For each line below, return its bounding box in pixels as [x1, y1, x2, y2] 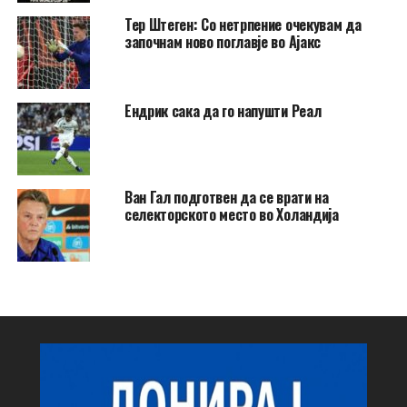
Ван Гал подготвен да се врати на [124, 186, 329, 209]
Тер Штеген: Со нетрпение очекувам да [124, 14, 362, 36]
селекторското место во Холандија [124, 203, 339, 226]
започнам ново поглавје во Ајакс [124, 31, 321, 54]
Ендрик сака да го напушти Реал [124, 100, 322, 123]
